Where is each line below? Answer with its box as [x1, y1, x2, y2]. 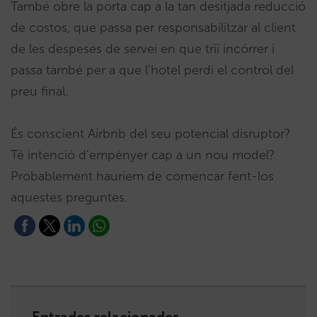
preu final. [11, 83, 68, 99]
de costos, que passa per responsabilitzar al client [11, 19, 296, 35]
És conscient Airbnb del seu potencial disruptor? [11, 125, 291, 142]
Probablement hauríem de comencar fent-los [11, 168, 274, 184]
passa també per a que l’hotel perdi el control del [11, 62, 294, 78]
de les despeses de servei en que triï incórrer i [11, 40, 275, 57]
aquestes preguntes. [11, 189, 127, 205]
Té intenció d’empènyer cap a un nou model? [11, 146, 275, 163]
